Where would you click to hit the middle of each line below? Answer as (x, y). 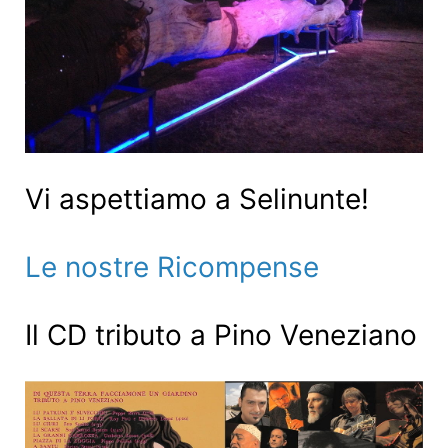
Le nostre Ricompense (172, 267)
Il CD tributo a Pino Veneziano (221, 335)
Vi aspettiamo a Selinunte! (197, 199)
